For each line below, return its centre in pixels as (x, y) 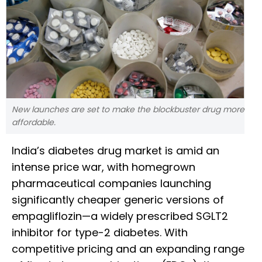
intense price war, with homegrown (104, 167)
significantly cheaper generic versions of (118, 200)
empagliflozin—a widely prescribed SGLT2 (120, 216)
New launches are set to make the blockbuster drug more (128, 110)
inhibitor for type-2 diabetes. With (100, 233)
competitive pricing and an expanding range (128, 249)
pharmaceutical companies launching (111, 184)
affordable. (34, 123)
